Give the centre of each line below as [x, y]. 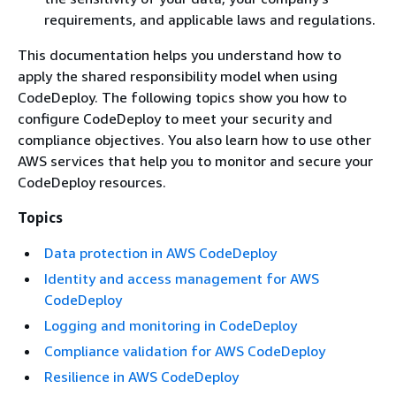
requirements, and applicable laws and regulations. [210, 19]
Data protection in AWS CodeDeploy [160, 253]
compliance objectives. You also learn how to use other [194, 140]
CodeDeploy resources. [92, 182]
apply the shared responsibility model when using [178, 76]
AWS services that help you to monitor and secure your [195, 161]
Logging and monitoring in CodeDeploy [171, 325]
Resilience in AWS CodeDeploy [141, 377]
